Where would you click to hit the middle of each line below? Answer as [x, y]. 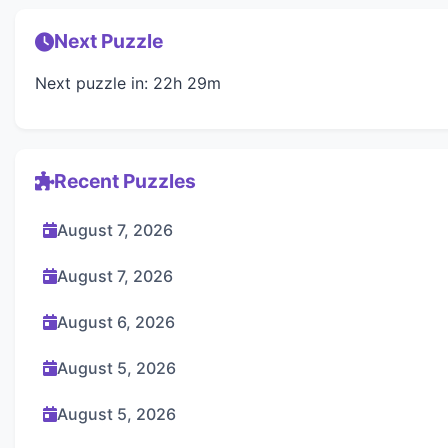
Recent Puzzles [125, 180]
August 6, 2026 [116, 321]
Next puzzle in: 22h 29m [128, 82]
